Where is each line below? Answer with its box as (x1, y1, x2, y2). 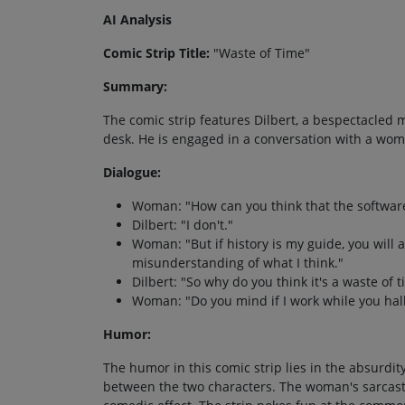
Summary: (103, 78, 167, 96)
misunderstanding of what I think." (132, 254, 344, 272)
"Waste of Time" (210, 44, 310, 62)
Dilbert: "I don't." (132, 216, 233, 234)
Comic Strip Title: (103, 44, 210, 62)
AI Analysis (103, 11, 172, 29)
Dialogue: (103, 164, 161, 182)
